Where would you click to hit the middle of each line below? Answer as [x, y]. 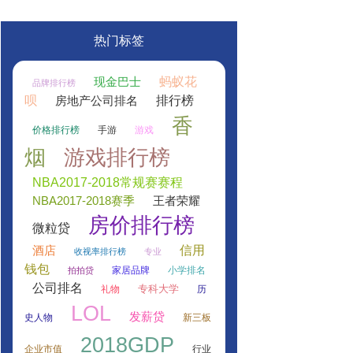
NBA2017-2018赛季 [84, 201]
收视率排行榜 [100, 251]
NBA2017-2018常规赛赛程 [108, 182]
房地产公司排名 [97, 101]
